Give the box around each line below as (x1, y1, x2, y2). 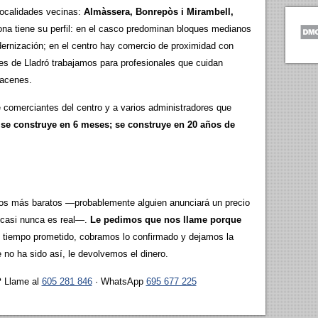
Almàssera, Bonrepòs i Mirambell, (84, 6, 234, 17)
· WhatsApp (92, 276, 146, 287)
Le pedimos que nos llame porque (90, 214, 241, 225)
